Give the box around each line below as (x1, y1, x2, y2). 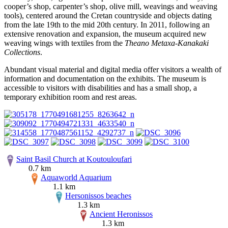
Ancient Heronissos (90, 210, 153, 219)
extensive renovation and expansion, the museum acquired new (4, 30, 207, 39)
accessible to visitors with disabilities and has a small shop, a (4, 83, 197, 93)
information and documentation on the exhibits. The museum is (4, 74, 206, 83)
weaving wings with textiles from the (4, 39, 125, 48)
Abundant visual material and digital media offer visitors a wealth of (4, 65, 221, 74)
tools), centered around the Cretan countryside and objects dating (4, 11, 212, 20)
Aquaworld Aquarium (41, 173, 111, 182)
